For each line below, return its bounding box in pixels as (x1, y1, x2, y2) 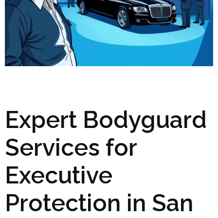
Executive (5, 161, 112, 189)
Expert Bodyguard (5, 106, 207, 133)
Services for (5, 133, 137, 161)
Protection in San (5, 189, 193, 217)
